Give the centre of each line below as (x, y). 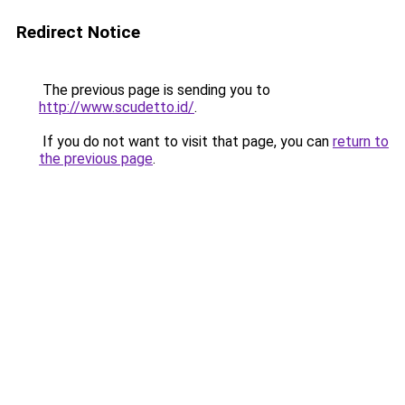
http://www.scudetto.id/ (117, 107)
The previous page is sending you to (155, 90)
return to (361, 141)
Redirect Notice (78, 32)
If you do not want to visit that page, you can (186, 141)
